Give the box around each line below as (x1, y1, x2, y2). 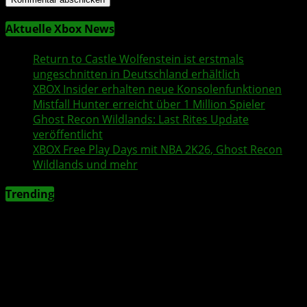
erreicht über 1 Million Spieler (110, 96, 265, 112)
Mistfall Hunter (33, 96, 110, 112)
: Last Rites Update (153, 111, 249, 127)
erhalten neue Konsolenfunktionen (99, 81, 282, 97)
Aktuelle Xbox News (5, 21, 114, 37)
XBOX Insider (33, 81, 99, 97)
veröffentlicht (33, 126, 103, 142)
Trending (5, 186, 54, 201)
